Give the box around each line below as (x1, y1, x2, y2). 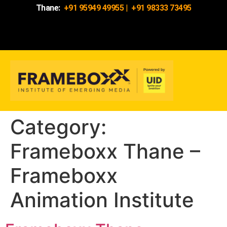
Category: (10, 115, 106, 140)
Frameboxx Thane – (10, 139, 200, 164)
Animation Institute (10, 187, 194, 213)
